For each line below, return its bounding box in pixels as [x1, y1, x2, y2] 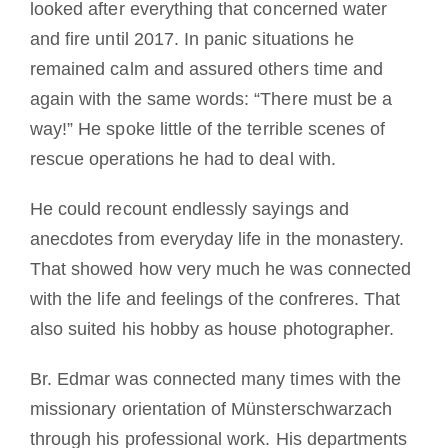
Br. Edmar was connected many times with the [29, 368, 402, 389]
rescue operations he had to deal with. [29, 148, 336, 169]
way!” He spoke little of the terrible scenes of [29, 118, 386, 139]
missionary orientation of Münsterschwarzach [29, 398, 393, 419]
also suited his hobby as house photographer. [29, 318, 395, 339]
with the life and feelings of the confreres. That [29, 288, 401, 309]
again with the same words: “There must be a [29, 88, 393, 109]
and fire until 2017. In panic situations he [29, 28, 355, 49]
